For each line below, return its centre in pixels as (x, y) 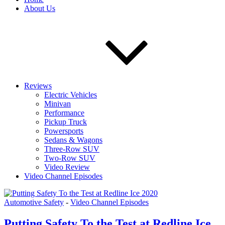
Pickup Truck (66, 122)
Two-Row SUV (70, 158)
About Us (40, 8)
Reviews (38, 86)
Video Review (67, 167)
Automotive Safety (34, 202)
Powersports (64, 131)
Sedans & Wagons (73, 140)
